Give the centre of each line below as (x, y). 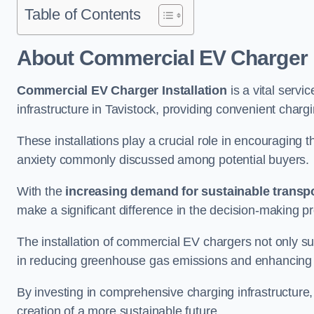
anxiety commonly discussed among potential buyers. (163, 160)
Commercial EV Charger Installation (122, 90)
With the (41, 191)
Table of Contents (83, 14)
